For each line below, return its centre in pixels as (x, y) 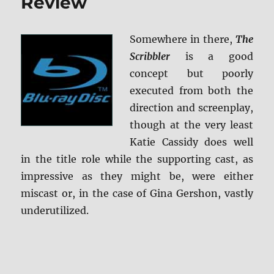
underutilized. (55, 211)
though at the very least (191, 125)
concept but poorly (191, 74)
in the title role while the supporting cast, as (137, 159)
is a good (212, 57)
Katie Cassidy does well (191, 142)
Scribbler (150, 57)
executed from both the (191, 91)
